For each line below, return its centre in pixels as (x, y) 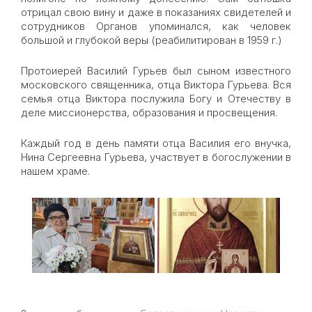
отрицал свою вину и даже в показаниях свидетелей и (156, 12)
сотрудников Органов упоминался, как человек (156, 26)
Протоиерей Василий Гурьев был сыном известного (156, 71)
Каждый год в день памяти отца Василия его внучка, (156, 143)
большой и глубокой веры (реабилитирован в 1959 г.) (151, 40)
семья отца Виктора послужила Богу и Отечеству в (156, 99)
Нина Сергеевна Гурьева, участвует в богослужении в (156, 157)
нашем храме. (55, 171)
